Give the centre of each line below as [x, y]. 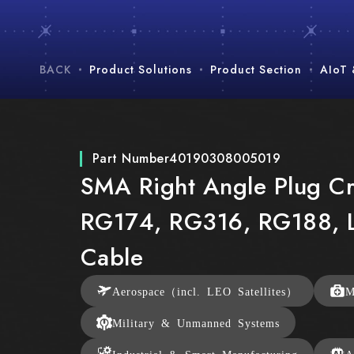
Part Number [131, 159]
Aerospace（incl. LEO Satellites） [205, 291]
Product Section [256, 70]
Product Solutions [141, 70]
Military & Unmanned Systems [196, 323]
